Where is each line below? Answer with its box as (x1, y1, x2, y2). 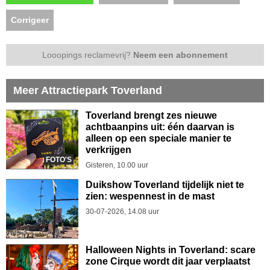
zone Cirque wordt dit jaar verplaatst (86, 256, 250, 266)
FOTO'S (46, 155, 72, 164)
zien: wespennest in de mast (86, 190, 215, 201)
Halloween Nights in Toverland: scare (86, 244, 256, 255)
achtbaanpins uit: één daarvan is (86, 121, 234, 132)
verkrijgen (86, 144, 131, 155)
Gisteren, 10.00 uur (86, 160, 148, 169)
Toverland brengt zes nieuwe (86, 110, 217, 121)
